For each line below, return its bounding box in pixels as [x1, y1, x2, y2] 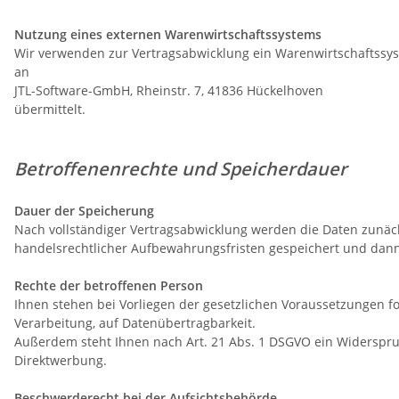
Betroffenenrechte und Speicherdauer [14, 157, 347, 182]
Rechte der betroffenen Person [14, 277, 203, 295]
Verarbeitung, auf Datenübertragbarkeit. [14, 314, 256, 332]
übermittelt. [14, 101, 85, 118]
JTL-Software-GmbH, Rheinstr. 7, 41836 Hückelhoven [14, 82, 323, 100]
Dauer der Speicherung [14, 202, 154, 220]
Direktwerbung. [14, 352, 107, 370]
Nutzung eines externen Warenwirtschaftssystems [14, 26, 322, 44]
